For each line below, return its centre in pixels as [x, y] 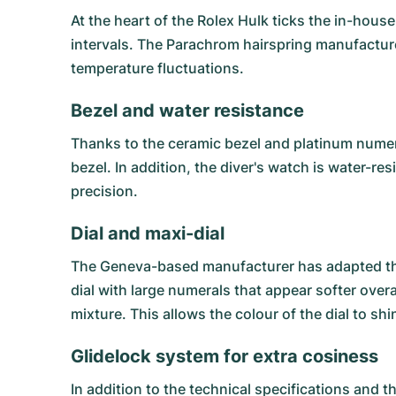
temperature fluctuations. [157, 68]
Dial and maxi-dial [148, 233]
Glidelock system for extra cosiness [225, 356]
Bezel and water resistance [187, 110]
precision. [104, 191]
